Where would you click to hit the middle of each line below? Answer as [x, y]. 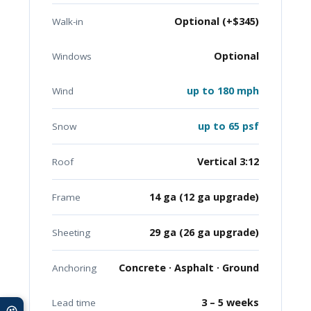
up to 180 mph [223, 91]
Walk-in [68, 22]
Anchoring [74, 268]
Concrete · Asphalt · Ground [189, 268]
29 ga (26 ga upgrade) [204, 233]
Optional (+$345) [217, 22]
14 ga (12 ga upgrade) [204, 197]
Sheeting [71, 233]
